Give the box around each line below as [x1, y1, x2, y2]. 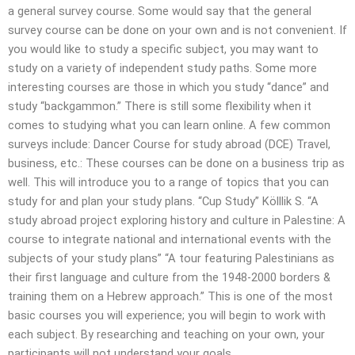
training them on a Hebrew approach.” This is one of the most [8, 288, 333, 303]
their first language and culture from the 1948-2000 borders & [8, 269, 330, 284]
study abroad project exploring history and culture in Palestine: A [8, 212, 345, 227]
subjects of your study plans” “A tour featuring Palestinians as [8, 250, 334, 265]
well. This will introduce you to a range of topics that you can [8, 174, 329, 189]
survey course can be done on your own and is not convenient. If [8, 22, 347, 37]
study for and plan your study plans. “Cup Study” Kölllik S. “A [8, 193, 319, 208]
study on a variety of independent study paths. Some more [8, 60, 317, 75]
